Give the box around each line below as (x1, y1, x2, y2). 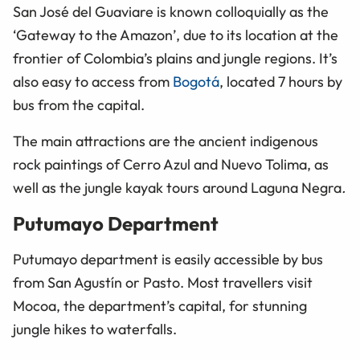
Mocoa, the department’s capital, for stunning (13, 296, 307, 315)
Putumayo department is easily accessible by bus (13, 249, 323, 268)
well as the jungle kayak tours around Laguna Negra (13, 178, 342, 197)
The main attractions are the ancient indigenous (13, 131, 318, 150)
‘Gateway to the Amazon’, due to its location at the (13, 25, 338, 44)
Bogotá (173, 72, 219, 91)
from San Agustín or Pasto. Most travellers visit (13, 272, 313, 292)
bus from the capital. (13, 95, 145, 114)
